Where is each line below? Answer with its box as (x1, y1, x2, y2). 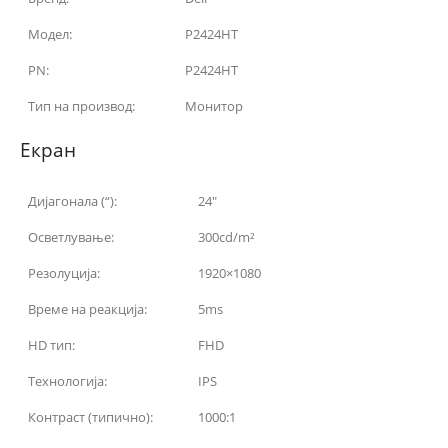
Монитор (185, 96, 243, 115)
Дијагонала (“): (28, 191, 117, 210)
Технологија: (28, 371, 107, 390)
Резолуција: (28, 263, 100, 282)
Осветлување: (28, 227, 114, 246)
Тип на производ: (28, 96, 135, 115)
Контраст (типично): (28, 407, 153, 426)
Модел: (28, 24, 72, 43)
